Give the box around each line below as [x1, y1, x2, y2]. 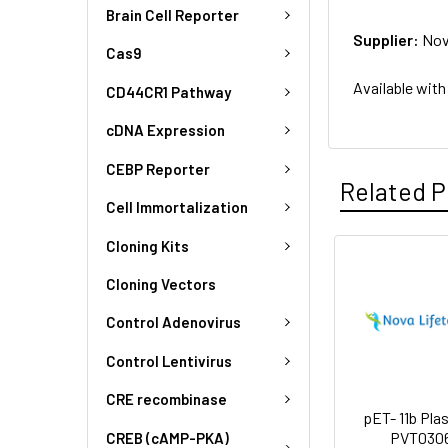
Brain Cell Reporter [106, 5, 239, 24]
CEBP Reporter [106, 159, 210, 178]
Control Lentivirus [106, 351, 232, 370]
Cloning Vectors [106, 275, 216, 293]
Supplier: [353, 30, 423, 49]
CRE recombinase [106, 390, 227, 409]
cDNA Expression [106, 121, 225, 140]
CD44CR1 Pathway [106, 82, 231, 101]
